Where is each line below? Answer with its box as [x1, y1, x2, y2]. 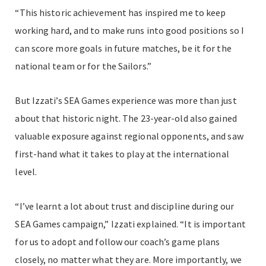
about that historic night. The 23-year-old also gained [15, 112, 237, 124]
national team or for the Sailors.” [15, 59, 151, 72]
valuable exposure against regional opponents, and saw [15, 129, 243, 142]
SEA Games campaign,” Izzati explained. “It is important [15, 217, 246, 230]
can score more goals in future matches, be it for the [15, 42, 232, 54]
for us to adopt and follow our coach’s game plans [15, 235, 220, 248]
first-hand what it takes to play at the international [15, 147, 229, 160]
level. [15, 165, 39, 178]
